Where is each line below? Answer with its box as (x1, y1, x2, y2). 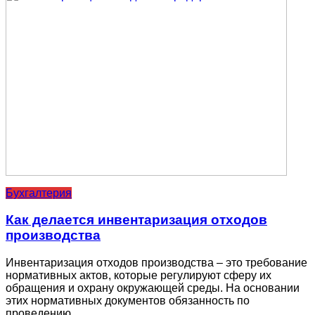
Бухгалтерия (6, 186, 72, 199)
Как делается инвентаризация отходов (6, 212, 267, 228)
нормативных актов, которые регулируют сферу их (6, 269, 271, 281)
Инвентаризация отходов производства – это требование (6, 256, 307, 269)
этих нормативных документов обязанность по (6, 294, 250, 307)
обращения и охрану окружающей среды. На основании (6, 281, 300, 294)
